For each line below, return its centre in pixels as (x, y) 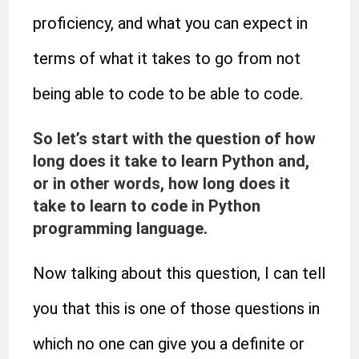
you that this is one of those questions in (177, 309)
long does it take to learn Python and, (171, 161)
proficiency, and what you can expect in (171, 23)
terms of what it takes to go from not (167, 58)
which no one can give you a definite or (169, 344)
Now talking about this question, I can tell (179, 273)
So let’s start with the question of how (175, 139)
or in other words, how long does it (162, 184)
